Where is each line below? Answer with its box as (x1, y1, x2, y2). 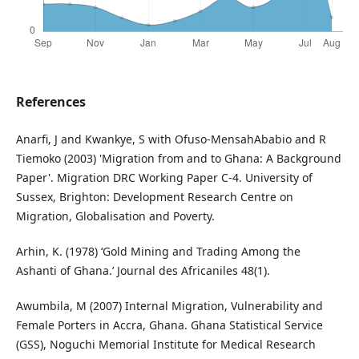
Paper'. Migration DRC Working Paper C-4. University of (15, 170, 313, 186)
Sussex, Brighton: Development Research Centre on (15, 189, 293, 205)
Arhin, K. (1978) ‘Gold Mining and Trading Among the (15, 244, 301, 260)
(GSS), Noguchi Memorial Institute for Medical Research (15, 337, 316, 353)
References (15, 93, 86, 111)
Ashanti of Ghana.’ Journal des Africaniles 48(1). (15, 263, 270, 279)
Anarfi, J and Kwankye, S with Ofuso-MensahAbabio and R (15, 131, 326, 147)
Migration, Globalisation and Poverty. (15, 208, 215, 224)
